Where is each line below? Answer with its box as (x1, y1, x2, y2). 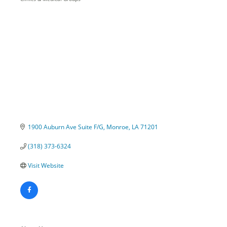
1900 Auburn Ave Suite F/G (28, 123, 103, 132)
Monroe (106, 123, 129, 132)
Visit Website (28, 161, 64, 170)
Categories (20, 3, 51, 12)
